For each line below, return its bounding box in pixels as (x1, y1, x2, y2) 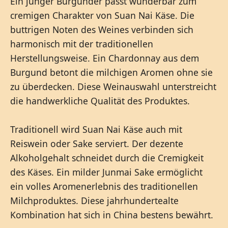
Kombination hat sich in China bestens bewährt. (10, 208, 213, 221)
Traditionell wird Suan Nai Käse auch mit (10, 123, 182, 135)
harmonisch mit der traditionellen (10, 37, 153, 50)
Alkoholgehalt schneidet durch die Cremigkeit (10, 151, 204, 164)
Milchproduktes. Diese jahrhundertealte (10, 194, 179, 207)
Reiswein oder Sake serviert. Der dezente (10, 137, 183, 150)
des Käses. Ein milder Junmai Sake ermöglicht (10, 165, 203, 178)
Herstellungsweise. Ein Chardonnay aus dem (10, 51, 199, 64)
